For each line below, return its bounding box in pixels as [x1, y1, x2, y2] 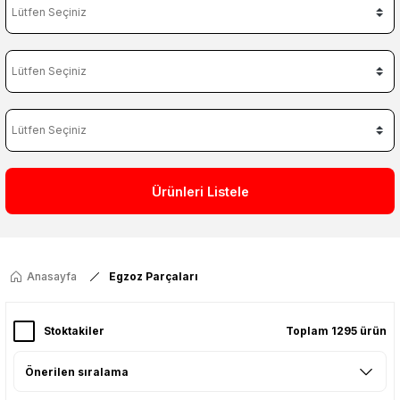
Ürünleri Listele [151, 183, 249, 199]
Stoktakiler [44, 324, 104, 337]
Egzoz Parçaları [109, 270, 198, 283]
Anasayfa [27, 270, 77, 283]
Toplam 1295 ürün [286, 324, 387, 337]
